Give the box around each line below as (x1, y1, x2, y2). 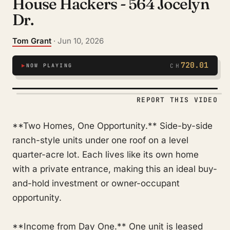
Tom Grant (12, 36, 51, 46)
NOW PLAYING (26, 62, 72, 69)
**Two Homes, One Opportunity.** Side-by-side (12, 121, 213, 131)
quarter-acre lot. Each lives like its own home (12, 149, 199, 160)
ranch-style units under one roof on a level (12, 135, 188, 145)
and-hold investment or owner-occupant (12, 178, 180, 188)
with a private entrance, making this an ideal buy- (12, 164, 217, 174)
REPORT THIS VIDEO (136, 95, 218, 104)
